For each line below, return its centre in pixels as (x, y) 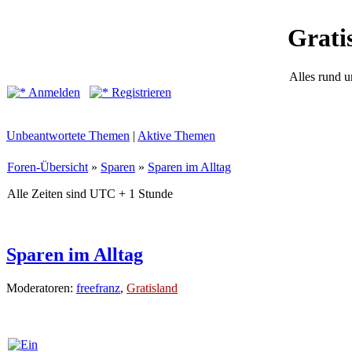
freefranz (98, 288)
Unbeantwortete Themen (68, 136)
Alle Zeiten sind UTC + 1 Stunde (90, 194)
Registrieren (140, 92)
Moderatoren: (41, 288)
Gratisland (152, 288)
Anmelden (53, 92)
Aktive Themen (176, 136)
